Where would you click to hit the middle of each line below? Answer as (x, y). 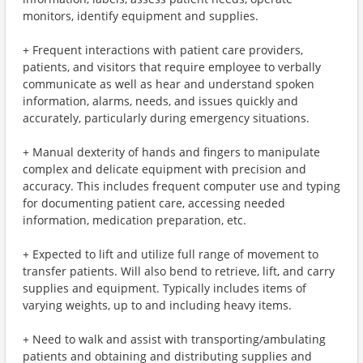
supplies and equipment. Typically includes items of (164, 288)
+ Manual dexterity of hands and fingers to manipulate (171, 152)
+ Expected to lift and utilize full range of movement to (171, 254)
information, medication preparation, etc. (135, 220)
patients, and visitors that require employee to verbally (172, 67)
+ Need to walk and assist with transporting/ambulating (174, 339)
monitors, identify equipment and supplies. (141, 16)
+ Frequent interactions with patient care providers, (163, 50)
